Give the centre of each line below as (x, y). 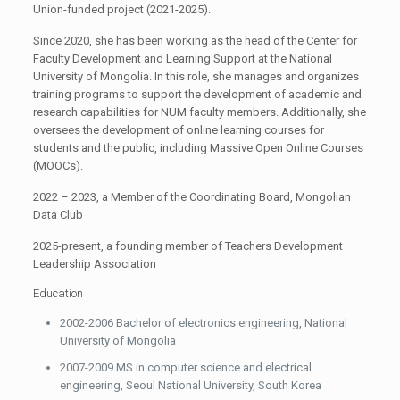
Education (58, 293)
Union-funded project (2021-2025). (122, 9)
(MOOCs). (58, 165)
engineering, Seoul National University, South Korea (191, 385)
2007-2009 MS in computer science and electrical (186, 367)
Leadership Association (95, 263)
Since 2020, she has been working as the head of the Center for (196, 40)
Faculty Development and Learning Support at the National (183, 58)
